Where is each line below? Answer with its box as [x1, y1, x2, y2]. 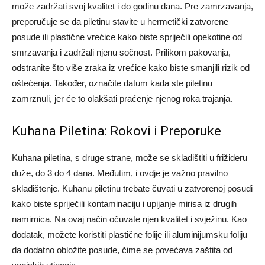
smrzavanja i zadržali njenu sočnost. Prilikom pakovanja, [12, 47, 231, 58]
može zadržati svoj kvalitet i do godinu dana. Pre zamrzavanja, [12, 1, 253, 12]
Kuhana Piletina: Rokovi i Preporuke [12, 124, 221, 139]
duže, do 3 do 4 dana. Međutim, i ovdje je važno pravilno [12, 168, 228, 179]
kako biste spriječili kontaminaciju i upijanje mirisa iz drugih [12, 199, 237, 209]
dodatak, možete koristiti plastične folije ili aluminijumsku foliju [12, 230, 247, 240]
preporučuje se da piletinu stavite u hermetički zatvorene [12, 17, 228, 27]
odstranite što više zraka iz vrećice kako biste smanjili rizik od [12, 63, 250, 73]
